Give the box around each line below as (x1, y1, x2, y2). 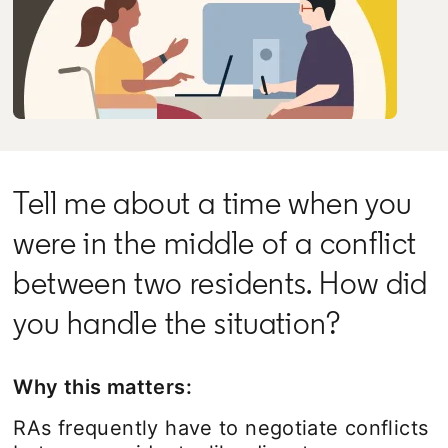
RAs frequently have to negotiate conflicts (13, 415, 429, 440)
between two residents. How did (13, 263, 428, 302)
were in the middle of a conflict (13, 223, 417, 262)
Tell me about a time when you (13, 183, 412, 222)
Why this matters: (13, 374, 192, 399)
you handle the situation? (13, 303, 340, 342)
